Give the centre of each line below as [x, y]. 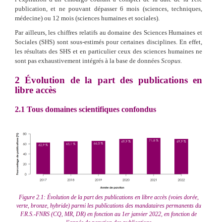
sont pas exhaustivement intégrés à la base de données [88, 60]
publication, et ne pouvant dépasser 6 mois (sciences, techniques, [109, 8]
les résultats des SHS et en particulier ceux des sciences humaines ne [109, 51]
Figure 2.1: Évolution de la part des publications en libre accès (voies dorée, [109, 197]
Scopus [171, 60]
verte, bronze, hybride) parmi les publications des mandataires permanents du [109, 206]
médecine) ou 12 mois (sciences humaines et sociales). [87, 18]
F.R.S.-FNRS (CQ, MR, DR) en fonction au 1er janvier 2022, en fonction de [109, 214]
